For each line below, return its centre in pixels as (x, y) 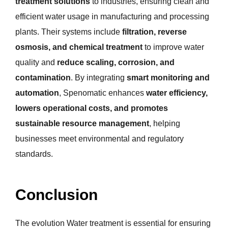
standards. (34, 154)
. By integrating (99, 78)
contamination (43, 78)
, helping (165, 124)
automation (37, 93)
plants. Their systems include (69, 32)
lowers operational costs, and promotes (92, 108)
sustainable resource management (82, 124)
